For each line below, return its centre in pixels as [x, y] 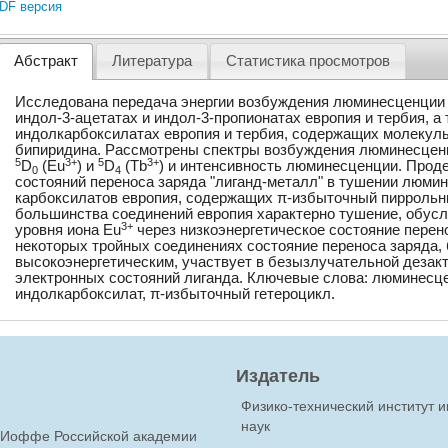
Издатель [278, 375]
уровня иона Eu [67, 230]
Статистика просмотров [308, 61]
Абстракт [45, 61]
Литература [151, 61]
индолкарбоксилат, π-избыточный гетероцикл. [174, 294]
